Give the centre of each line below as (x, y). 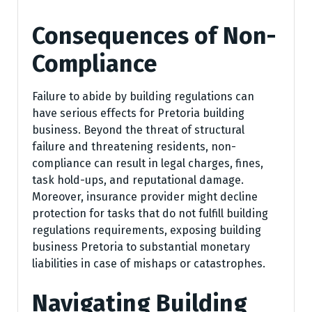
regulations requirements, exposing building (147, 231)
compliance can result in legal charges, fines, (148, 164)
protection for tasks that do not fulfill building (150, 214)
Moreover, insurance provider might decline (145, 197)
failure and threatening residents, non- (134, 147)
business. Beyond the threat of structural (138, 130)
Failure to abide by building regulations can (143, 97)
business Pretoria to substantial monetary (141, 247)
